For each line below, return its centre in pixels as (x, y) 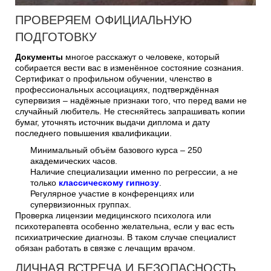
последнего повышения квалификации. (93, 133)
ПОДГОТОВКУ (56, 37)
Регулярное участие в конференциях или (112, 194)
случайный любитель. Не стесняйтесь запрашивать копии (130, 111)
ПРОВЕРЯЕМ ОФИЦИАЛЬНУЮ (103, 20)
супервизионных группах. (81, 204)
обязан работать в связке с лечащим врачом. (105, 248)
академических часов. (74, 161)
